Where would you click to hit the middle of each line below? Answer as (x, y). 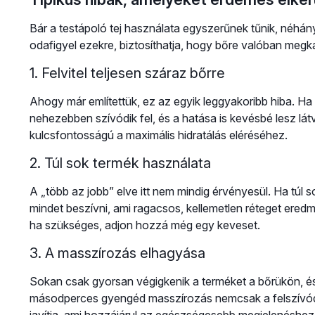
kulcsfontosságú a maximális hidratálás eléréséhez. (158, 135)
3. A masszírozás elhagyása (117, 253)
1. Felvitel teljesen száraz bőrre (127, 73)
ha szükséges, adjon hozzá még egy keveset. (144, 225)
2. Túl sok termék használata (120, 163)
